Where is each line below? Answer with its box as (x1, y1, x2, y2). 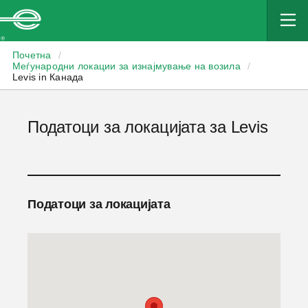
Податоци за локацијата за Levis (27, 118, 268, 136)
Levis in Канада (12, 71, 84, 82)
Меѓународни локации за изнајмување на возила (12, 60, 241, 71)
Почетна (12, 49, 52, 60)
